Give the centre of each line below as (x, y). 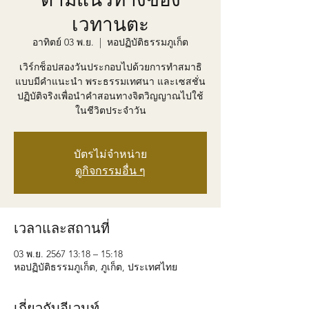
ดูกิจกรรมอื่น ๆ (110, 171)
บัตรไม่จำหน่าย (110, 154)
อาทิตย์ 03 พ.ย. (63, 42)
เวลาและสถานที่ (62, 227)
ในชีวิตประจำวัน (110, 110)
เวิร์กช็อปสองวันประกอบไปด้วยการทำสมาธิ (110, 67)
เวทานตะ (110, 23)
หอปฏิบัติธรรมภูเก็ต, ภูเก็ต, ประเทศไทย (96, 267)
